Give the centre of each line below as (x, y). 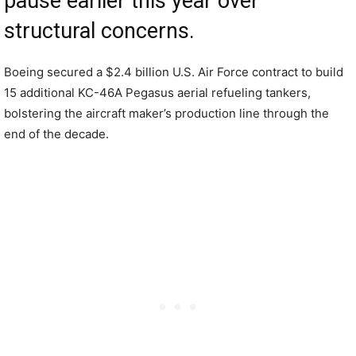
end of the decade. (56, 134)
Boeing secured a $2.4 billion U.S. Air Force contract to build (174, 72)
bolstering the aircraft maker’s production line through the (166, 113)
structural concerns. (99, 31)
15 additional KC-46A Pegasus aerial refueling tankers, (157, 93)
